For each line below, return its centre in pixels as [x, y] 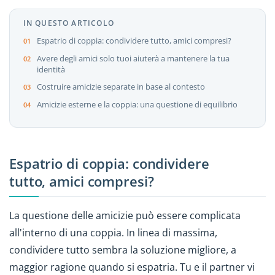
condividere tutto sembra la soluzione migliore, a [123, 250]
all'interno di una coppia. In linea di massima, [113, 233]
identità [51, 69]
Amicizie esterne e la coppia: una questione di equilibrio [137, 104]
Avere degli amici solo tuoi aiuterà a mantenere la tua [133, 58]
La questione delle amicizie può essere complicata [125, 216]
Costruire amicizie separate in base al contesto [121, 86]
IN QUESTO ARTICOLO [68, 23]
